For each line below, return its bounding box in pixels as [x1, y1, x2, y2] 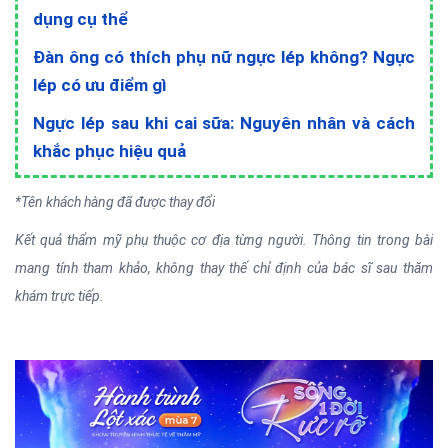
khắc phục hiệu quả [33, 140, 186, 161]
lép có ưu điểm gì [33, 74, 167, 95]
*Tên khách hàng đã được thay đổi [15, 193, 215, 210]
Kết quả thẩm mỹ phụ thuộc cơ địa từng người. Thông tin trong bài [15, 231, 433, 248]
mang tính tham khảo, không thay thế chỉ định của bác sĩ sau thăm [15, 259, 433, 276]
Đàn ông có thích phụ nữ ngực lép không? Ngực [33, 46, 415, 67]
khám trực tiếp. [15, 287, 104, 304]
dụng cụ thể [33, 8, 128, 29]
